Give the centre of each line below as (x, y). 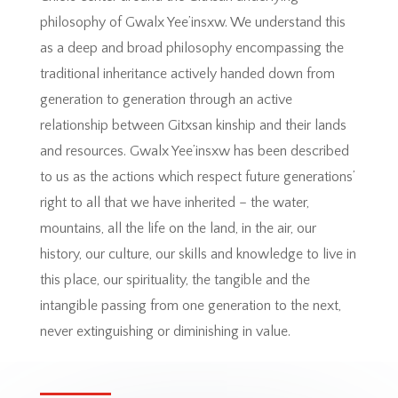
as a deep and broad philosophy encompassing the (191, 48)
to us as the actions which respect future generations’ (197, 176)
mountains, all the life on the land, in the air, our (178, 228)
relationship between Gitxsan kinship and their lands (193, 125)
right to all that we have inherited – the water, (174, 202)
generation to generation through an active (166, 99)
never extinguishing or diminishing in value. (167, 331)
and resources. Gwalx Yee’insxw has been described (194, 151)
